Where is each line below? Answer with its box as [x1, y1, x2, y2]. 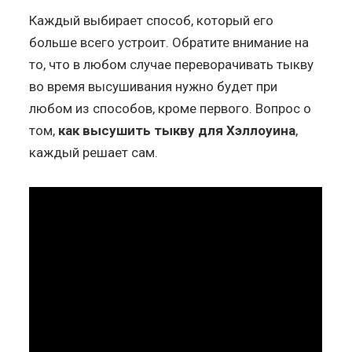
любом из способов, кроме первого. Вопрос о [29, 100, 312, 116]
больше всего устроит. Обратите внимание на [29, 34, 310, 50]
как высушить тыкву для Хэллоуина [58, 122, 296, 138]
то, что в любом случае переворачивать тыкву [29, 56, 314, 72]
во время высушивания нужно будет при [29, 78, 278, 94]
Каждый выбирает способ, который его [29, 12, 274, 28]
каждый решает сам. [29, 144, 159, 160]
